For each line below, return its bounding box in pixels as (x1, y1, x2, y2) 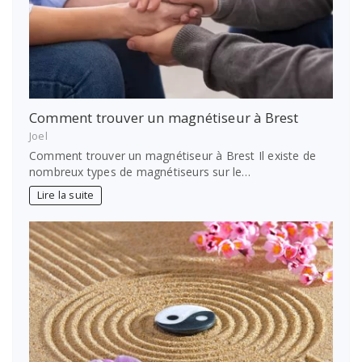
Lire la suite (36, 188, 95, 203)
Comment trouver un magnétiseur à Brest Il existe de (29, 147, 317, 163)
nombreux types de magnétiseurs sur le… (29, 163, 251, 179)
